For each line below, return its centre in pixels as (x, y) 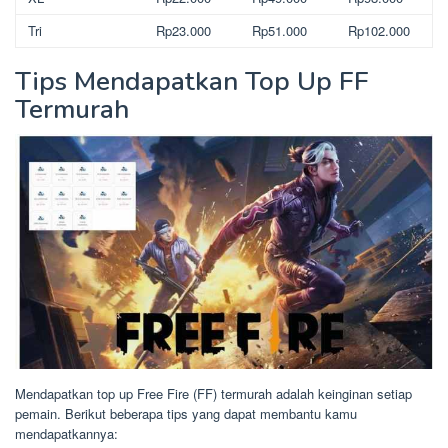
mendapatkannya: (66, 433)
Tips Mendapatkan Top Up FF (192, 82)
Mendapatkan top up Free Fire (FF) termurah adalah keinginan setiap (213, 393)
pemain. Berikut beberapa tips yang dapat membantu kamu (186, 413)
